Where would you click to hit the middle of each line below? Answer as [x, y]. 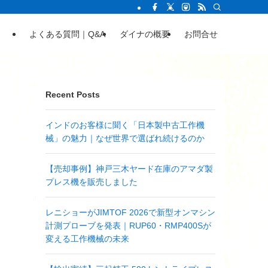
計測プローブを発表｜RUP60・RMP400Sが [128, 226]
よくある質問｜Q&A [67, 34]
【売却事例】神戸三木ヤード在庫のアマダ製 [129, 169]
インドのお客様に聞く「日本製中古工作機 [125, 125]
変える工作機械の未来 [87, 239]
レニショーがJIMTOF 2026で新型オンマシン [130, 212]
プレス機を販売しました [92, 182]
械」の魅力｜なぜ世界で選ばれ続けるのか [125, 138]
